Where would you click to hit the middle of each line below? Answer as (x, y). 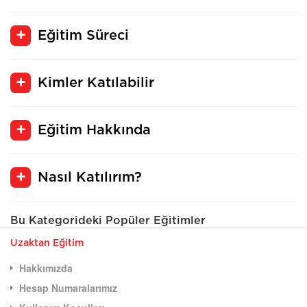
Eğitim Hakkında (94, 130)
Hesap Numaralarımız (68, 287)
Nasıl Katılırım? (90, 177)
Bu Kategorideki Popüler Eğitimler (108, 220)
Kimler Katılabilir (96, 83)
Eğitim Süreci (83, 35)
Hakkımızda (46, 268)
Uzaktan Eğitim (47, 243)
